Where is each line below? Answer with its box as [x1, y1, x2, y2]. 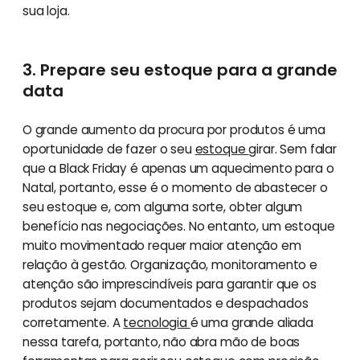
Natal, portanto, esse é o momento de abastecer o [22, 178, 328, 196]
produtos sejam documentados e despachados [22, 294, 309, 312]
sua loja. [22, 2, 73, 19]
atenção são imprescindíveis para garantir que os [22, 275, 317, 292]
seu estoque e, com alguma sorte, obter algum [22, 198, 303, 215]
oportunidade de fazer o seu [22, 140, 195, 157]
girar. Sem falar [248, 140, 337, 157]
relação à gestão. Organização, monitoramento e [22, 256, 317, 273]
